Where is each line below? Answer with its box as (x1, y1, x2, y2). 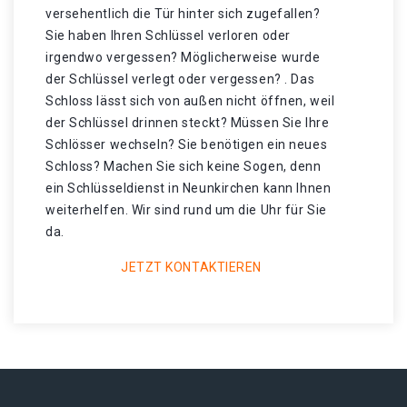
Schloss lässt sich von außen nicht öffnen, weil (45, 94, 335, 108)
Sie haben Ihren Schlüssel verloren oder (45, 28, 291, 43)
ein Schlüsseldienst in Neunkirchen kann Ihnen (45, 181, 332, 195)
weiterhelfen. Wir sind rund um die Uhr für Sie (45, 203, 327, 217)
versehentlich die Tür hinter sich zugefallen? (45, 6, 321, 21)
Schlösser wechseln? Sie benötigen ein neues (45, 137, 328, 152)
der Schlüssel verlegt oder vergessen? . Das (45, 72, 315, 86)
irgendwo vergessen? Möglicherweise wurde (45, 50, 321, 65)
